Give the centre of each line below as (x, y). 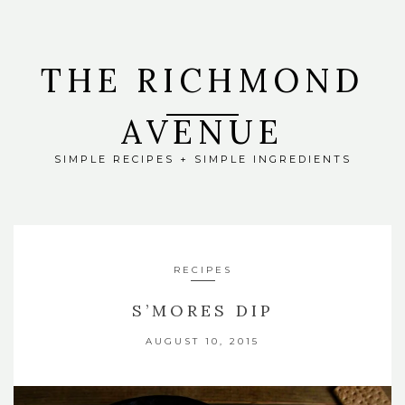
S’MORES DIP (202, 311)
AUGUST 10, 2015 (202, 341)
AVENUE (202, 132)
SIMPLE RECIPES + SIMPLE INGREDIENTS (202, 159)
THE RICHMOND (202, 80)
